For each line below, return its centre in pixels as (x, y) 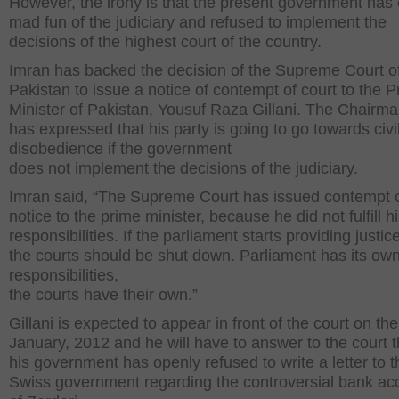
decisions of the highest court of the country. (165, 42)
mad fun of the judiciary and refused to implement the (198, 22)
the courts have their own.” (103, 295)
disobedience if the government (120, 149)
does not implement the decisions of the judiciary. (183, 168)
